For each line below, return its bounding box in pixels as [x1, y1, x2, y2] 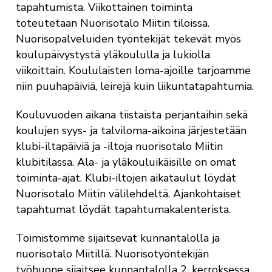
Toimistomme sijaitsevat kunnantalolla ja [15, 230, 220, 245]
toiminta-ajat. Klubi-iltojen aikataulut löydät [15, 171, 236, 186]
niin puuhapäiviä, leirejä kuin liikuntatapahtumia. [15, 79, 254, 94]
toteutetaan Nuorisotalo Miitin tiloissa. [15, 16, 209, 31]
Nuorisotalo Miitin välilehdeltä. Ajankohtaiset [15, 186, 241, 202]
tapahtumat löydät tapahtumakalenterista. [15, 202, 231, 217]
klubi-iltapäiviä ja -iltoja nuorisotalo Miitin [15, 139, 223, 154]
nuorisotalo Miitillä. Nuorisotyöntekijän [15, 246, 209, 261]
